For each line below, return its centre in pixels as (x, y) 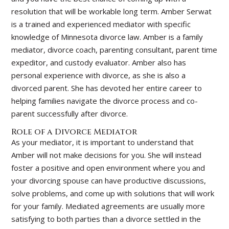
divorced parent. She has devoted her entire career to (107, 88)
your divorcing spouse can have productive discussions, (109, 180)
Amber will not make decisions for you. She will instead (107, 155)
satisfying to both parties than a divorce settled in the (106, 219)
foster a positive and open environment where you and (108, 168)
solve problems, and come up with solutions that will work (113, 193)
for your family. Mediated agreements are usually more (108, 206)
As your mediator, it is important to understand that (103, 142)
